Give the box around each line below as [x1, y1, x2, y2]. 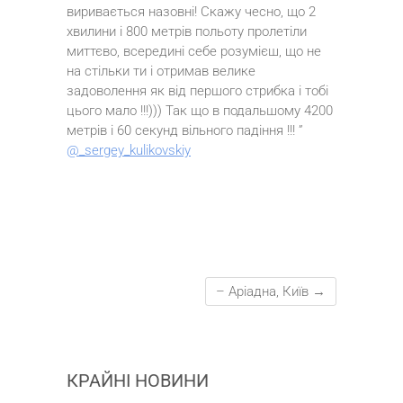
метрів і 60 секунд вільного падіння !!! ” [67, 122, 303, 139]
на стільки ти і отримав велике [67, 63, 255, 79]
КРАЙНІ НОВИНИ [67, 370, 209, 391]
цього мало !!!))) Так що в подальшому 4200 [67, 103, 333, 119]
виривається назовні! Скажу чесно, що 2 [67, 4, 316, 20]
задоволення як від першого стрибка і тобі [67, 83, 328, 99]
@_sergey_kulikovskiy [67, 142, 191, 158]
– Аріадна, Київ [216, 283, 312, 300]
